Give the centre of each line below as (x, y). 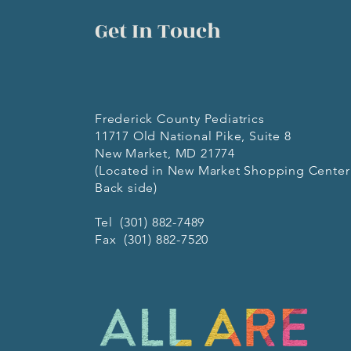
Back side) (126, 188)
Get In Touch (158, 31)
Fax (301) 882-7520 (152, 239)
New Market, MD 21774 (165, 153)
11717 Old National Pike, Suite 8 (193, 136)
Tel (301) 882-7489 (150, 222)
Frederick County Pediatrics (180, 119)
